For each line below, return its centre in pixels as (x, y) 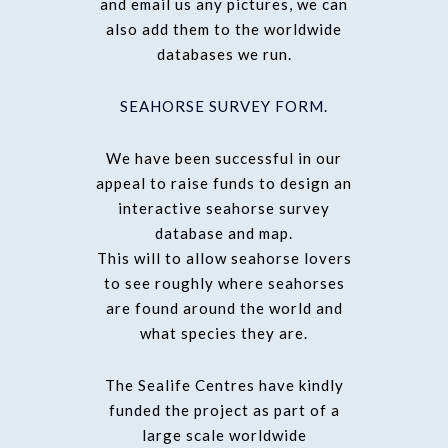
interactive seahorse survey (224, 207)
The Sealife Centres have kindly (224, 384)
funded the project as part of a (224, 409)
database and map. (224, 232)
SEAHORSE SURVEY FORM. (224, 105)
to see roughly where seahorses (224, 282)
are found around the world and (224, 307)
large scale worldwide (224, 434)
